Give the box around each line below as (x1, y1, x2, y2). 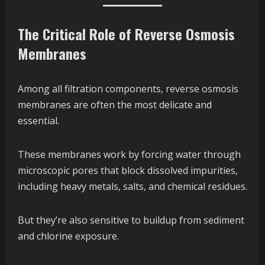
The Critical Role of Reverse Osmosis (18, 23, 235, 45)
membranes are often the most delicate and (18, 98, 212, 112)
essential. (18, 114, 59, 128)
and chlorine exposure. (18, 230, 119, 243)
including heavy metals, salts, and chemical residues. (18, 180, 247, 193)
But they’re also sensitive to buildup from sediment (18, 214, 244, 227)
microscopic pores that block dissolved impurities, (18, 164, 238, 177)
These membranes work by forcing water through (18, 148, 241, 161)
